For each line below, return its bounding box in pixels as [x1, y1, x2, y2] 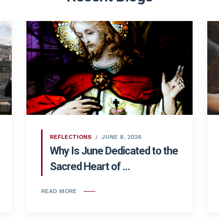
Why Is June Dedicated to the [50, 144, 178, 157]
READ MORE [41, 188, 77, 195]
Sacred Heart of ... [50, 160, 130, 173]
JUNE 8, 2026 [101, 133, 142, 140]
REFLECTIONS [50, 133, 91, 140]
